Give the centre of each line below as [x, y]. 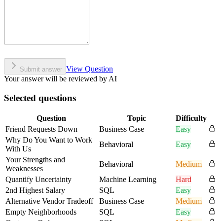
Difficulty [191, 118]
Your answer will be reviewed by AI [60, 78]
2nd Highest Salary [35, 190]
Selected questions [40, 98]
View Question [90, 69]
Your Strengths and [35, 160]
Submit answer [41, 69]
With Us [18, 149]
